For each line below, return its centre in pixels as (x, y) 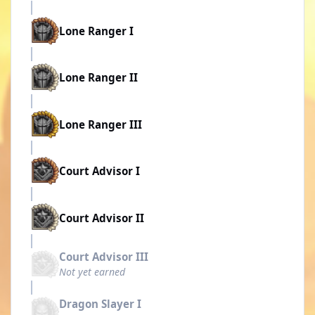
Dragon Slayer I (100, 303)
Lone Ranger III (101, 124)
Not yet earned (92, 272)
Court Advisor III (104, 257)
